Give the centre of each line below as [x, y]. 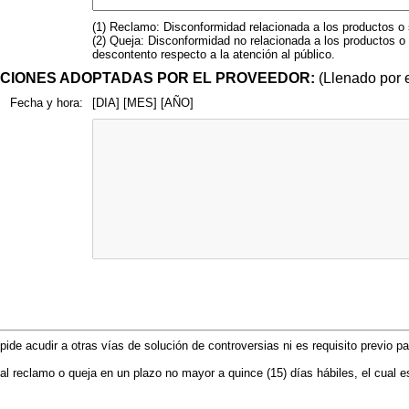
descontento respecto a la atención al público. [213, 54]
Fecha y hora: [46, 103]
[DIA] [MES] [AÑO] [142, 103]
